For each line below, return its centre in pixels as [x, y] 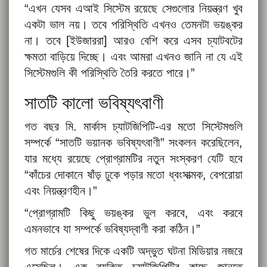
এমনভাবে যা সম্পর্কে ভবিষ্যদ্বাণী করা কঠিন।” [112, 229]
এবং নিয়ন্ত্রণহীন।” [61, 191]
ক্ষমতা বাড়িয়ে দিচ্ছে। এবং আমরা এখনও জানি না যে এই [133, 57]
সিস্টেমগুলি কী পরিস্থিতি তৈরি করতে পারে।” [110, 73]
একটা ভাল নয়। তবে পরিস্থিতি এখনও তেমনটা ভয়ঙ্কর [133, 25]
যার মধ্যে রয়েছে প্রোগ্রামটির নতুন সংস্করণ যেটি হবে [133, 159]
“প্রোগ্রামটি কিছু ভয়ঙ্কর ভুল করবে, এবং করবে [133, 213]
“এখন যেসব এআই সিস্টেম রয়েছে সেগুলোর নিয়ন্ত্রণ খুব [133, 9]
